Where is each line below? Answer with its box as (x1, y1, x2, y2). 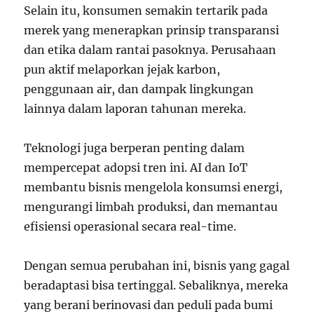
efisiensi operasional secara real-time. (24, 219, 237, 233)
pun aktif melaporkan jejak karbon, (24, 62, 221, 76)
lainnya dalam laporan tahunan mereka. (24, 101, 247, 116)
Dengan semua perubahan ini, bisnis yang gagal (24, 258, 290, 273)
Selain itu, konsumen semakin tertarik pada (24, 3, 268, 18)
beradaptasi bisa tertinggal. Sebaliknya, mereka (24, 278, 289, 292)
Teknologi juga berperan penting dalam (24, 140, 245, 155)
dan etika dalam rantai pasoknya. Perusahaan (24, 42, 277, 57)
